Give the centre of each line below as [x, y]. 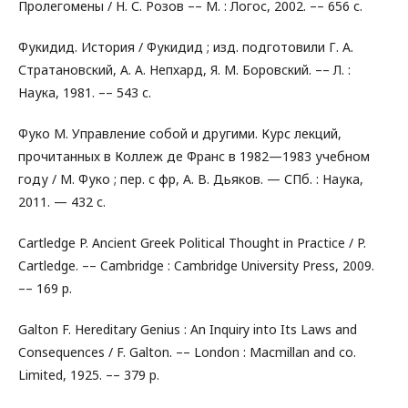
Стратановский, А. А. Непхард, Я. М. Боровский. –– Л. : [184, 70]
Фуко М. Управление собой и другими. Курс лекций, [180, 133]
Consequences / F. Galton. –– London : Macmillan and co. [187, 352]
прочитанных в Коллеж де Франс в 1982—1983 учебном [194, 156]
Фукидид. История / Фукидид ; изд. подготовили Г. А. [186, 47]
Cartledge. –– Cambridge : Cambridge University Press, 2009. [196, 265]
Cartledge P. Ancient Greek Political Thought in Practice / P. [192, 243]
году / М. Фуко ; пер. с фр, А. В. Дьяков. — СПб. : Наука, [191, 179]
